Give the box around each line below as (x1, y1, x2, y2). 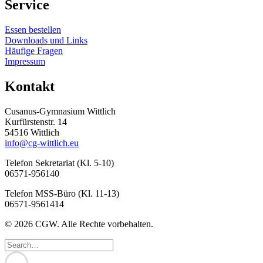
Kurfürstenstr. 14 (5, 116, 67, 127)
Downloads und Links (5, 35, 87, 45)
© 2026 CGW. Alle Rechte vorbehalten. (5, 218, 153, 229)
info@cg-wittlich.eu (5, 137, 79, 148)
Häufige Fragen (5, 45, 63, 56)
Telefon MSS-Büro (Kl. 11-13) (5, 188, 119, 198)
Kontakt (5, 78, 55, 94)
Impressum (5, 56, 45, 66)
